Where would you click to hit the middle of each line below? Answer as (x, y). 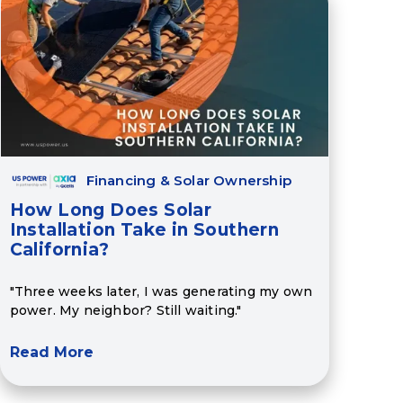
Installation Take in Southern (144, 230)
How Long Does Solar (111, 210)
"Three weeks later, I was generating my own (161, 291)
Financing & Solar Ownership (189, 181)
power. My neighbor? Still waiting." (125, 310)
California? (59, 250)
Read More (51, 353)
